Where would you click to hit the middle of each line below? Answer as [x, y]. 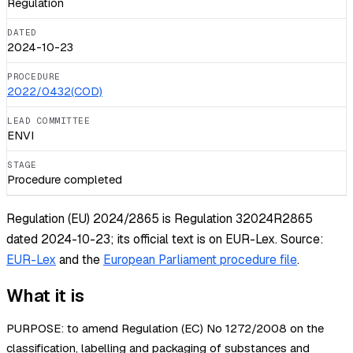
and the [80, 259]
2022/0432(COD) [55, 91]
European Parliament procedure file [200, 259]
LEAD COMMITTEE [48, 121]
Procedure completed [65, 180]
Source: [301, 239]
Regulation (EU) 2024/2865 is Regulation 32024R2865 [160, 218]
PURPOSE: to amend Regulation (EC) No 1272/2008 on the [165, 329]
